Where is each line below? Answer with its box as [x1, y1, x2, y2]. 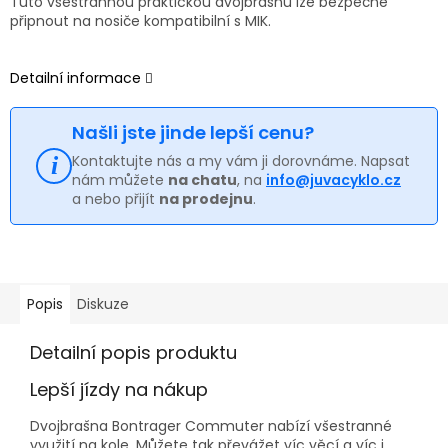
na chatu [168, 169, 237, 190]
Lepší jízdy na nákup [30, 376, 208, 402]
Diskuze [77, 293, 129, 314]
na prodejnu [159, 188, 253, 209]
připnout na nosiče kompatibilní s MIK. [10, 10, 271, 31]
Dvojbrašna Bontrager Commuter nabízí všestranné [30, 415, 392, 436]
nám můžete [72, 169, 168, 190]
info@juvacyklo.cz [266, 169, 401, 190]
